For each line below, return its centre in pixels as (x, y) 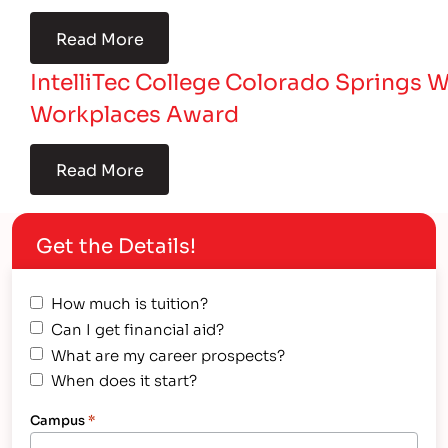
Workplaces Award (135, 111)
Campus (58, 420)
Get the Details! (116, 244)
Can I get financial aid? (138, 327)
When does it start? (124, 379)
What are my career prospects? (168, 353)
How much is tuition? (130, 302)
